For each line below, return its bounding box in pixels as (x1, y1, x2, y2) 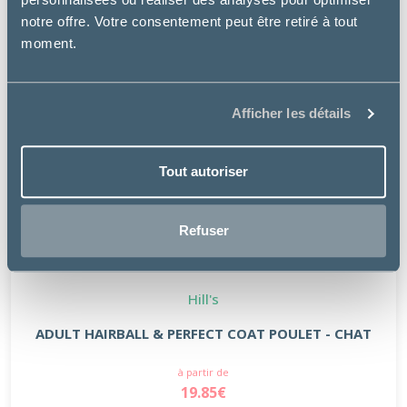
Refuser (178, 223, 229, 239)
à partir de (178, 364, 229, 379)
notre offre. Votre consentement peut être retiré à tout (21, 13, 358, 29)
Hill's (188, 289, 219, 308)
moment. (21, 35, 77, 51)
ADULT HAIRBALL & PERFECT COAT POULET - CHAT (35, 323, 372, 342)
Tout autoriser (159, 163, 248, 179)
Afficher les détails (231, 105, 352, 122)
